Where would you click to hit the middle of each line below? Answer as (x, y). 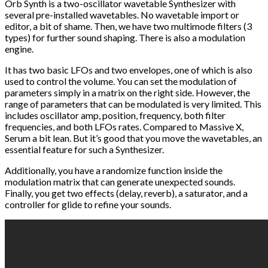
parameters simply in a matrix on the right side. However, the (127, 93)
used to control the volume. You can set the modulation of (121, 81)
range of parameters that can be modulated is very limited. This (133, 104)
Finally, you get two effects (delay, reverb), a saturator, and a (126, 193)
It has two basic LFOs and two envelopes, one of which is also (129, 70)
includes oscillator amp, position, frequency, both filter (115, 115)
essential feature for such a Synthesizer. (84, 150)
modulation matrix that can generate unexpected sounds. (120, 182)
